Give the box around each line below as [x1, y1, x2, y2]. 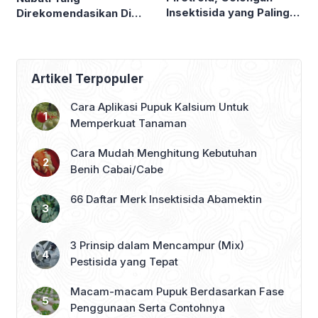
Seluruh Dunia [166, 35, 240, 49]
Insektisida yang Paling [166, 5, 290, 19]
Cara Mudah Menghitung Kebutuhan [70, 146, 257, 160]
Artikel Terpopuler [31, 72, 143, 87]
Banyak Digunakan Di [166, 20, 278, 34]
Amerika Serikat [16, 21, 104, 35]
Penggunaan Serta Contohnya [70, 301, 225, 315]
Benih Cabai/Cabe [70, 163, 163, 177]
